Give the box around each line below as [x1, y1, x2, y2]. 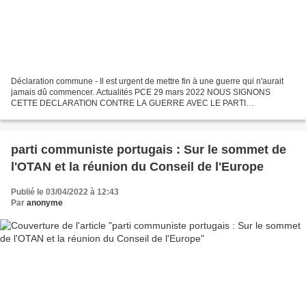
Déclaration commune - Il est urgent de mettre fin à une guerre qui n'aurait [11, 76, 283, 86]
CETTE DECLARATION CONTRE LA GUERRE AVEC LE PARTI [11, 98, 246, 108]
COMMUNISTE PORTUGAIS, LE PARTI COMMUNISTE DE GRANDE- [11, 109, 268, 119]
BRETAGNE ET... [11, 120, 73, 130]
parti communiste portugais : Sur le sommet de [11, 142, 286, 156]
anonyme [27, 197, 63, 208]
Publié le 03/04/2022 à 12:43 [11, 186, 119, 197]
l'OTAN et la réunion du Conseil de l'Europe [11, 159, 264, 173]
